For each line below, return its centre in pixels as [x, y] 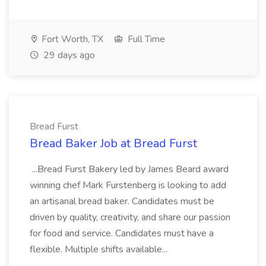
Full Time [145, 39]
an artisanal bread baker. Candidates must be [122, 201]
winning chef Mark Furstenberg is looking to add [128, 185]
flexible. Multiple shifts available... [100, 249]
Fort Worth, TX [71, 39]
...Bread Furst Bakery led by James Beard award [129, 169]
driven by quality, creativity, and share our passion [130, 217]
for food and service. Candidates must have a [122, 233]
